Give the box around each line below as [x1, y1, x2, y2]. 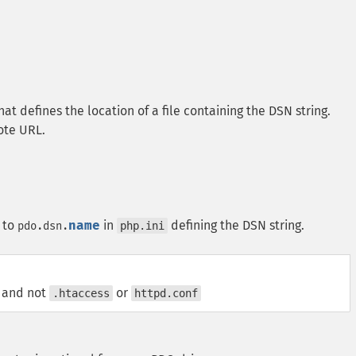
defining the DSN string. [168, 218, 304, 233]
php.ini [120, 219, 164, 232]
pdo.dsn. [17, 219, 68, 233]
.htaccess [52, 287, 110, 300]
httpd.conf [134, 287, 198, 300]
